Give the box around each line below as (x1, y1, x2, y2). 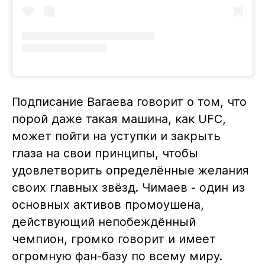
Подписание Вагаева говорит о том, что (11, 95, 247, 109)
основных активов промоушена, (11, 198, 204, 212)
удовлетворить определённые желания (11, 163, 249, 178)
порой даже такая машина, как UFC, (11, 112, 226, 127)
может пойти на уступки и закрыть (11, 129, 221, 144)
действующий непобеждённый (11, 215, 196, 230)
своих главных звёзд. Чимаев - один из (11, 180, 245, 195)
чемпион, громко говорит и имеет (11, 232, 216, 247)
